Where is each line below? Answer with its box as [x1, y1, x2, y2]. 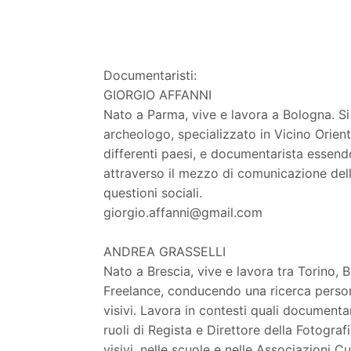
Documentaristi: [103, 67, 197, 83]
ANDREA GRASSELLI [103, 243, 226, 259]
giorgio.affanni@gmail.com [103, 204, 262, 220]
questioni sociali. [103, 184, 202, 201]
